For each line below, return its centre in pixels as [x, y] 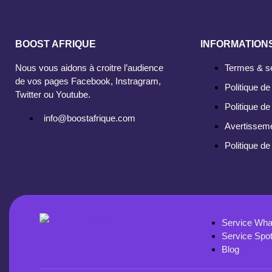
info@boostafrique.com [90, 118]
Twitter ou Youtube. [53, 95]
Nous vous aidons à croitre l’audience [89, 68]
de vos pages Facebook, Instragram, [88, 81]
